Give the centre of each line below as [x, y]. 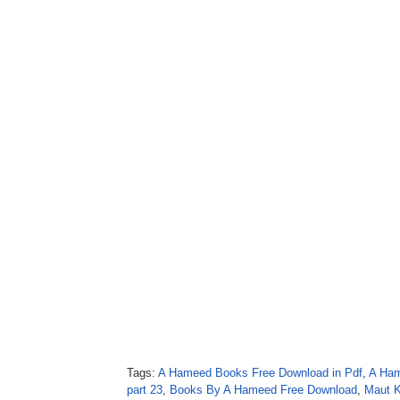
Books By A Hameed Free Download [263, 390]
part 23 [145, 390]
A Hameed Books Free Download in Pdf [260, 373]
